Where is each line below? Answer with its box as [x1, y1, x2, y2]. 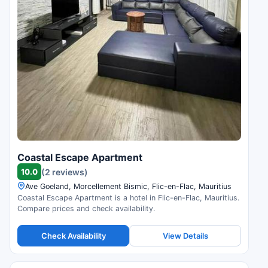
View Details [162, 230, 208, 240]
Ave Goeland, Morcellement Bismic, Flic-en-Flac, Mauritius [25, 182, 232, 191]
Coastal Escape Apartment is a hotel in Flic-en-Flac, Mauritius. [17, 193, 239, 203]
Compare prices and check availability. [17, 204, 155, 214]
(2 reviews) [41, 166, 88, 177]
